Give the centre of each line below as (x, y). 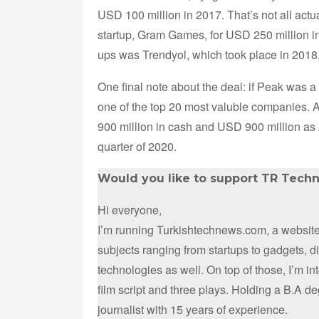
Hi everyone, (130, 209)
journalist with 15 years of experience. (193, 309)
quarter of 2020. (137, 146)
